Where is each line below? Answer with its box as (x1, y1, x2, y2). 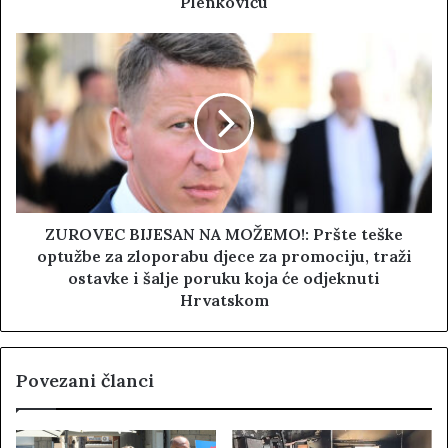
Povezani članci (16, 368, 154, 392)
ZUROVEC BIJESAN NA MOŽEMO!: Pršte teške (45, 223, 403, 244)
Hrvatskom (179, 289, 269, 310)
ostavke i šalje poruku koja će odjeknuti (68, 267, 380, 288)
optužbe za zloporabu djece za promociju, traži (36, 245, 412, 266)
